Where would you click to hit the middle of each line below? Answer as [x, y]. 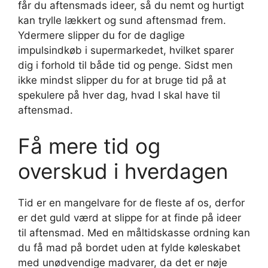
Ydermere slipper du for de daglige [101, 36]
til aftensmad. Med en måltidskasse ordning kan [134, 232]
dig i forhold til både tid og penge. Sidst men [125, 66]
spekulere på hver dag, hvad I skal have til [119, 95]
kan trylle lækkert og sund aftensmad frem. [122, 21]
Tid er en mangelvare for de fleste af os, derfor [131, 202]
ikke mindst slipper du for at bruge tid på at [122, 80]
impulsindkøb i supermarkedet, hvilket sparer [126, 51]
